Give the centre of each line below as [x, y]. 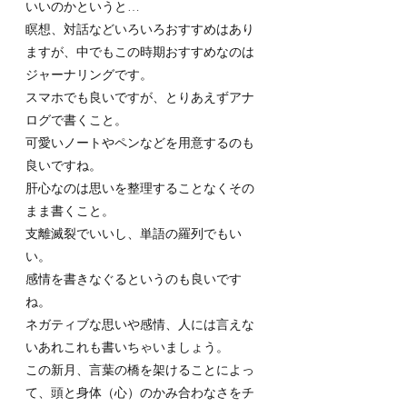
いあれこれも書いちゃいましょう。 [127, 346]
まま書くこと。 [70, 210]
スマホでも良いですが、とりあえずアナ [140, 96]
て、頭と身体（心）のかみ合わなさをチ [140, 392]
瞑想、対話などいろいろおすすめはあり [140, 28]
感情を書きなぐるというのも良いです [134, 278]
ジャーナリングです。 [89, 74]
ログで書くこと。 [76, 119]
